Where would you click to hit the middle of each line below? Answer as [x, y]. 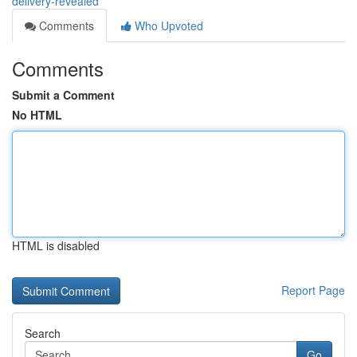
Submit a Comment [63, 95]
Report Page [313, 290]
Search [43, 333]
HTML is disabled [56, 245]
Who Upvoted [167, 25]
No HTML [37, 115]
